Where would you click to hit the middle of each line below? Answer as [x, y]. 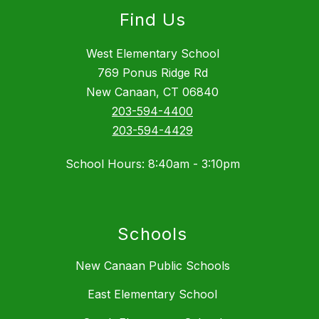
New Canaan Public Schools [152, 266]
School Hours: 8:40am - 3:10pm [152, 164]
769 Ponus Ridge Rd [152, 73]
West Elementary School [152, 54]
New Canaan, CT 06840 [152, 92]
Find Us [152, 20]
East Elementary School [152, 294]
